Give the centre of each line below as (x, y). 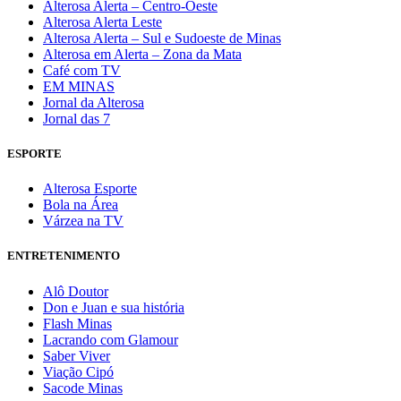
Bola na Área (81, 205)
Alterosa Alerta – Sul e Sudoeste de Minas (162, 38)
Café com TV (82, 70)
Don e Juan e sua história (114, 307)
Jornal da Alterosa (94, 102)
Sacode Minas (83, 388)
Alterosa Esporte (90, 189)
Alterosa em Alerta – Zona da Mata (142, 54)
